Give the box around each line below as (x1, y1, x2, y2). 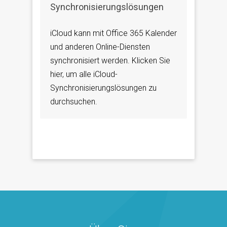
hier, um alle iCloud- (50, 69, 118, 79)
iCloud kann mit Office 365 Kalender (50, 28, 177, 38)
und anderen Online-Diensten (50, 42, 150, 52)
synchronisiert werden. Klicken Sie (50, 55, 170, 65)
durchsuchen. (50, 96, 97, 106)
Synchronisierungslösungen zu (50, 83, 157, 93)
